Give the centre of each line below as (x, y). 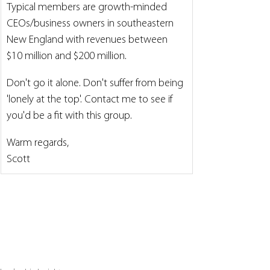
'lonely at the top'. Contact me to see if (91, 100)
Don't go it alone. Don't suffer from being (96, 83)
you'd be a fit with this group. (69, 116)
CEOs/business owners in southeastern (91, 24)
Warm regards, (38, 143)
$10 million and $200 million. (67, 56)
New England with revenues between (88, 40)
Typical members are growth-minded (88, 8)
